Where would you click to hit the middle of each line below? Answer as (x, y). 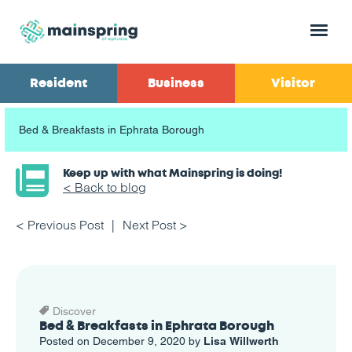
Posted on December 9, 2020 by (121, 341)
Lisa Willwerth (241, 341)
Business (176, 84)
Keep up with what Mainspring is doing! (172, 173)
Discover (74, 312)
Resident (59, 84)
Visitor (293, 84)
